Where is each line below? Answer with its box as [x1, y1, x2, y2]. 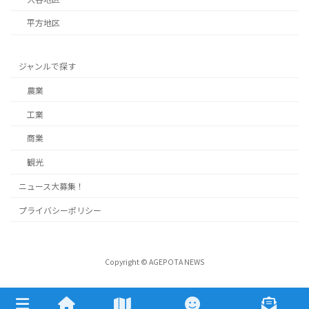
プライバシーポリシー [19, 203, 101, 216]
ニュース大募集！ [19, 179, 84, 192]
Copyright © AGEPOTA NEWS [105, 257, 204, 268]
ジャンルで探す [19, 60, 76, 72]
